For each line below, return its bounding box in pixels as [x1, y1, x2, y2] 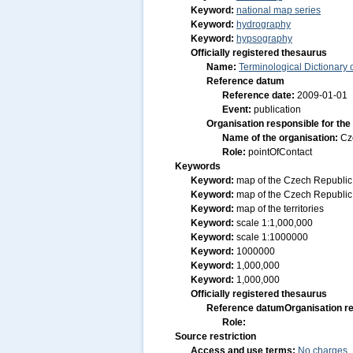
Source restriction [175, 331, 256, 342]
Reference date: [222, 90, 297, 101]
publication [254, 104, 301, 115]
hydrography [236, 19, 291, 30]
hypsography [236, 33, 292, 44]
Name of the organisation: [222, 132, 340, 143]
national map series [236, 5, 321, 16]
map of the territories [236, 203, 324, 214]
